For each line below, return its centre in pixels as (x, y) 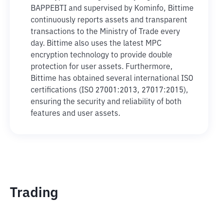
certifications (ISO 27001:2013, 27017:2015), (109, 91)
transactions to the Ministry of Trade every (105, 32)
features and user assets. (75, 114)
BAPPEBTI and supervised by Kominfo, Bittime (112, 9)
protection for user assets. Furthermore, (102, 67)
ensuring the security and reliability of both (106, 102)
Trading (34, 193)
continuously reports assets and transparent (109, 20)
